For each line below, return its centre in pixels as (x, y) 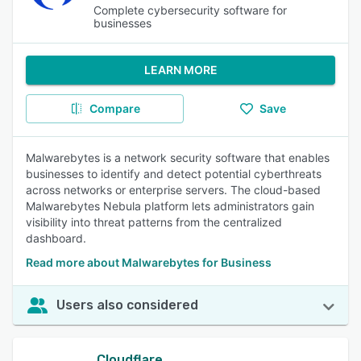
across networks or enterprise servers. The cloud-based (173, 190)
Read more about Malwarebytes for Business (149, 262)
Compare (114, 108)
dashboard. (56, 238)
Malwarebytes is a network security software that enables (178, 158)
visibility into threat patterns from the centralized (154, 222)
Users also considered (127, 305)
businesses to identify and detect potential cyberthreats (174, 174)
